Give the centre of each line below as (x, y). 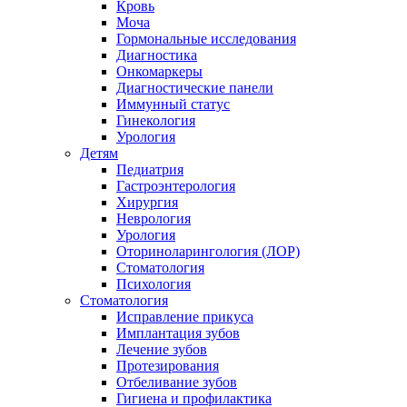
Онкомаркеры (159, 71)
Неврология (154, 218)
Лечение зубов (162, 349)
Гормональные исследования (206, 39)
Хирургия (147, 202)
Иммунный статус (173, 104)
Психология (154, 284)
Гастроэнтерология (176, 186)
